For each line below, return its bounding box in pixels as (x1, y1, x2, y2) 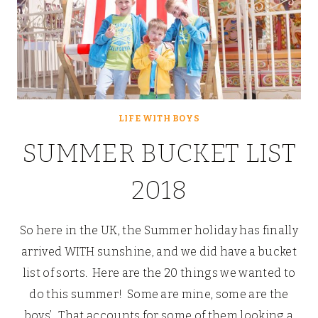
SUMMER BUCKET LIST (22, 138, 296, 169)
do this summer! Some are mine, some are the (29, 287, 289, 302)
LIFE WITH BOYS (118, 114, 200, 124)
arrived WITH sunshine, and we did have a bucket (21, 245, 297, 259)
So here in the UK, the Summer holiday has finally (20, 224, 298, 238)
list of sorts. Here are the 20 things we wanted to (22, 266, 296, 280)
